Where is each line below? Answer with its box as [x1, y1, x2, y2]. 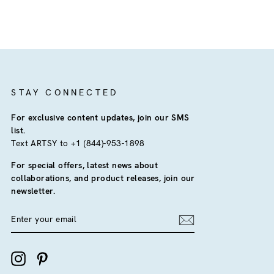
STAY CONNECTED [11, 86, 119, 98]
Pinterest [50, 251, 86, 263]
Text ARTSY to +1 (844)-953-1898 [11, 137, 145, 149]
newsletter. [11, 185, 56, 196]
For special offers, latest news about [11, 159, 158, 171]
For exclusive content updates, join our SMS [11, 111, 190, 123]
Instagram [26, 251, 65, 263]
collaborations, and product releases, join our [11, 172, 195, 183]
